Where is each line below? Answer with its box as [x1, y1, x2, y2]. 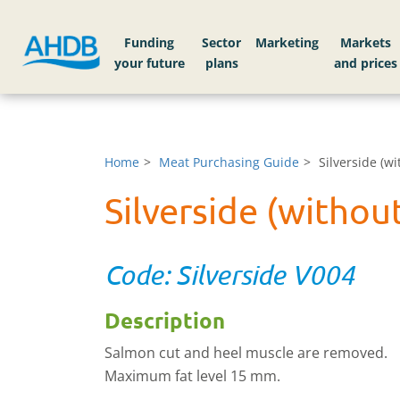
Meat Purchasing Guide [159, 154, 299, 171]
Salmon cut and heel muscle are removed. [104, 343, 387, 362]
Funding [124, 34, 175, 52]
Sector [202, 34, 242, 52]
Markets [340, 34, 392, 52]
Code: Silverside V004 [104, 259, 354, 290]
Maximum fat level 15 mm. [104, 366, 280, 386]
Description [104, 306, 225, 334]
